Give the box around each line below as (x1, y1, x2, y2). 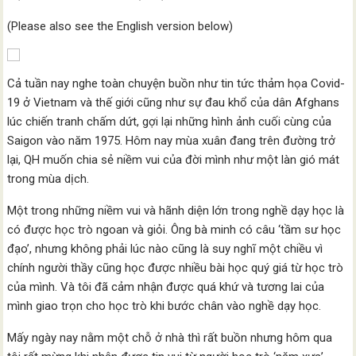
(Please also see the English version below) (7, 19, 234, 33)
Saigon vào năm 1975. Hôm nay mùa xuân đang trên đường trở (7, 133, 336, 148)
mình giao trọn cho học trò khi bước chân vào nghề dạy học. (7, 299, 322, 313)
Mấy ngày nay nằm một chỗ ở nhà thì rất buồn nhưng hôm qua (7, 331, 333, 345)
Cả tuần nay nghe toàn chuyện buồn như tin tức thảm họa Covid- (7, 76, 346, 91)
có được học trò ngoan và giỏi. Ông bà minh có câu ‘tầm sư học (7, 222, 342, 237)
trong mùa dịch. (7, 172, 90, 186)
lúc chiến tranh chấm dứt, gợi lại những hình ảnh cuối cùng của (7, 114, 332, 129)
